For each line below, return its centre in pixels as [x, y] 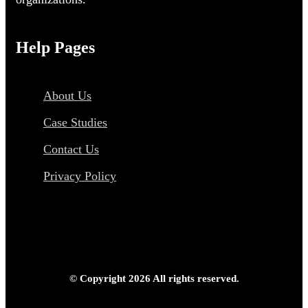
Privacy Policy [80, 176]
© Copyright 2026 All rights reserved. [154, 279]
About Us [67, 96]
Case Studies [75, 123]
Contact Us [71, 150]
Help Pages [55, 48]
